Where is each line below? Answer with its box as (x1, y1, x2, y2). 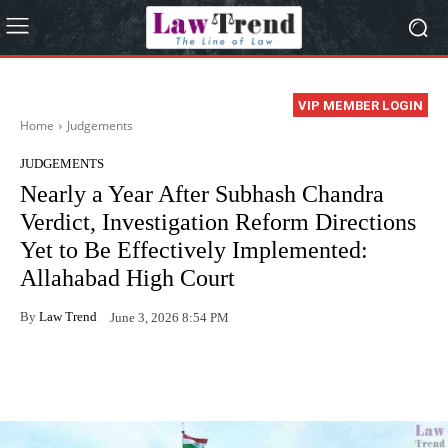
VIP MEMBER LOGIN (298, 98, 423, 114)
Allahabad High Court (20, 265, 235, 292)
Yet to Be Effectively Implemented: (20, 237, 368, 264)
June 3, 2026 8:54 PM (110, 309, 229, 325)
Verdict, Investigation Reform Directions (20, 209, 416, 236)
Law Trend (39, 308, 97, 324)
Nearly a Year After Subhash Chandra (20, 181, 384, 208)
